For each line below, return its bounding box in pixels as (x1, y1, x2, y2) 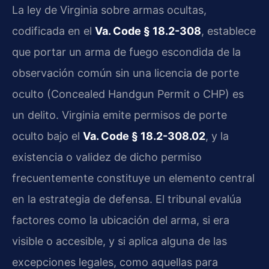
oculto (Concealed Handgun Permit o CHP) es (12, 88, 244, 101)
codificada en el (12, 25, 95, 38)
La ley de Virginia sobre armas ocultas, (12, 4, 207, 17)
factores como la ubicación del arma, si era (12, 214, 229, 227)
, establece (201, 25, 256, 38)
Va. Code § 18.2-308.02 (83, 130, 205, 143)
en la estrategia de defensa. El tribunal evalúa (12, 193, 241, 206)
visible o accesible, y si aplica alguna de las (12, 235, 227, 248)
